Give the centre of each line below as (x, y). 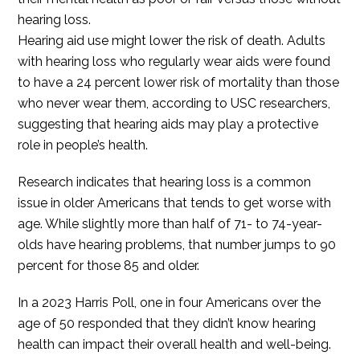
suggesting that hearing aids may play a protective (168, 125)
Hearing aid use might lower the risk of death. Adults (172, 41)
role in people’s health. (83, 145)
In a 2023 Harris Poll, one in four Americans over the (170, 303)
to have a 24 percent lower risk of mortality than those (179, 83)
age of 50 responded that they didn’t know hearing (167, 324)
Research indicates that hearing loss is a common (165, 182)
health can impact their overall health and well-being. (175, 345)
